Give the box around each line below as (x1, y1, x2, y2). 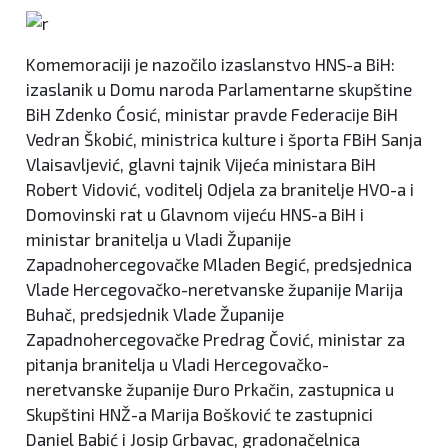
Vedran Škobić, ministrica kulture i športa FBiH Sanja (26, 128, 422, 149)
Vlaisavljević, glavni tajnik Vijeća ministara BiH (26, 153, 376, 174)
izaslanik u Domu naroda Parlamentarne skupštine (26, 78, 412, 99)
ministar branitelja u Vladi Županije (26, 228, 291, 249)
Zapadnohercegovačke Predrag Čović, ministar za (26, 328, 405, 349)
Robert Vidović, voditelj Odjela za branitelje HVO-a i (26, 178, 414, 199)
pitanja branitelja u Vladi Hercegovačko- (26, 353, 329, 374)
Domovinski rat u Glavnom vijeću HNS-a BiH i (26, 203, 364, 224)
